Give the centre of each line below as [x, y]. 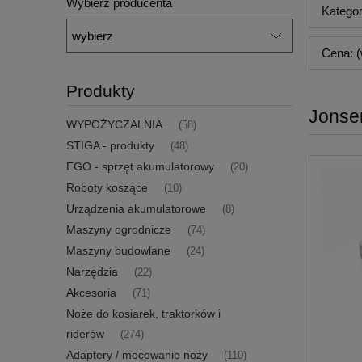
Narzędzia [92, 271]
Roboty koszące [107, 187]
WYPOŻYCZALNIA [114, 124]
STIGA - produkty [110, 145]
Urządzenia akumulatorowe [136, 208]
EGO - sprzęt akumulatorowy [140, 166]
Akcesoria [91, 292]
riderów [85, 333]
